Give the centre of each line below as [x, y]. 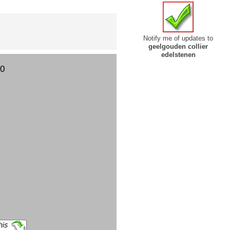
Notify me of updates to [178, 38]
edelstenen [178, 54]
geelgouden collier [178, 46]
